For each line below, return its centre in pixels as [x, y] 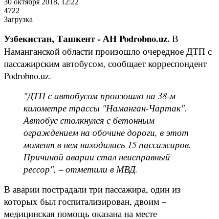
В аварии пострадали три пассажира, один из [92, 189]
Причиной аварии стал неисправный [97, 156]
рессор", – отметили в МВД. [81, 169]
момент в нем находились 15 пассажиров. [107, 144]
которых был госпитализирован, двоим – [85, 201]
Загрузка [18, 19]
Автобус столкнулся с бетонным [89, 120]
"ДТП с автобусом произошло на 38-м [99, 95]
